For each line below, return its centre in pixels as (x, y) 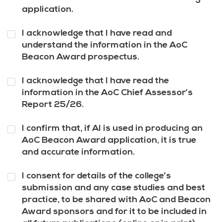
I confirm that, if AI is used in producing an (112, 128)
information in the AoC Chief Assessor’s (107, 93)
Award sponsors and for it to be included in (114, 212)
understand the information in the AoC (104, 45)
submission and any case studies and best (113, 188)
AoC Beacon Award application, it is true (109, 140)
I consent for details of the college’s (96, 176)
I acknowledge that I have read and (97, 33)
